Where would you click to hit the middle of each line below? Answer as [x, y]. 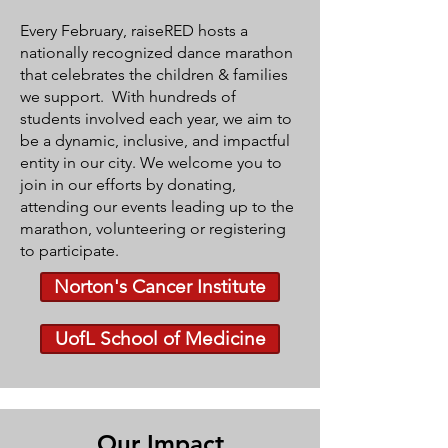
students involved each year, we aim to [156, 118]
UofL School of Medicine [160, 338]
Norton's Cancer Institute [160, 286]
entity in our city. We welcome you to [151, 162]
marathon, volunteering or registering [153, 228]
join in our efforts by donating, [128, 184]
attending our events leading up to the [157, 206]
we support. [66, 96]
